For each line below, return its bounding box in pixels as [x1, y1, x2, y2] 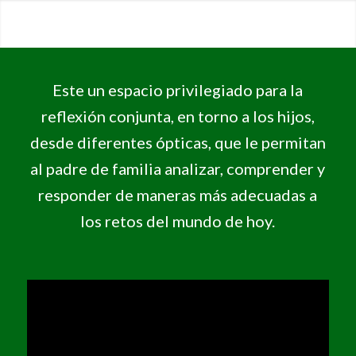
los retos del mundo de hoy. [80, 211, 276, 230]
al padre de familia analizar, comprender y [30, 158, 326, 178]
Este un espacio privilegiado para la [52, 79, 304, 99]
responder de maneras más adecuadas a [38, 184, 318, 204]
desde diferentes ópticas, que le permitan [29, 132, 326, 152]
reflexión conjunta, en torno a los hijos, [41, 106, 315, 126]
